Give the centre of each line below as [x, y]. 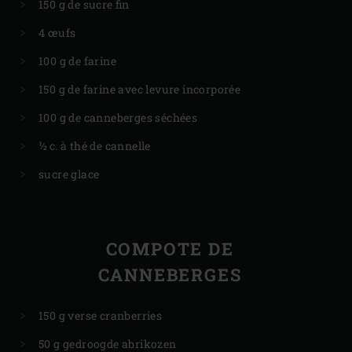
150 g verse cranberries [101, 316]
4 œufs [57, 33]
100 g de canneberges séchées [118, 118]
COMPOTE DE [170, 249]
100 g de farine [77, 61]
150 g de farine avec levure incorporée [140, 90]
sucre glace [69, 174]
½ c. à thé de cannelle [95, 146]
